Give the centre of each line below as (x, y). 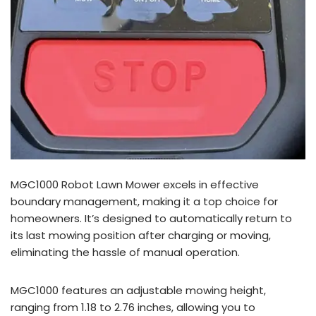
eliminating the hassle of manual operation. (125, 252)
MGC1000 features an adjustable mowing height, (138, 290)
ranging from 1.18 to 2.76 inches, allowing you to (133, 307)
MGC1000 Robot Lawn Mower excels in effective (135, 184)
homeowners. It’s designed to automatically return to (151, 218)
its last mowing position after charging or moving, (141, 235)
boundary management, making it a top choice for (144, 201)
